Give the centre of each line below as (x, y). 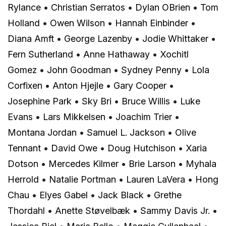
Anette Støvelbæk (93, 210)
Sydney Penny (151, 70)
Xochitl (174, 54)
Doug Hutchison (142, 148)
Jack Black (121, 195)
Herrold (23, 179)
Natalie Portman (82, 179)
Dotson (23, 163)
